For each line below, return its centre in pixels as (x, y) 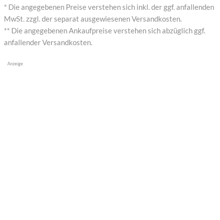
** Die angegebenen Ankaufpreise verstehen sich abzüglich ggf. (105, 30)
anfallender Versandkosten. (48, 42)
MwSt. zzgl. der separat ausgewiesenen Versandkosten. (93, 18)
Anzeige (15, 63)
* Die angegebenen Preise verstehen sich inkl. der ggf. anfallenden (109, 7)
